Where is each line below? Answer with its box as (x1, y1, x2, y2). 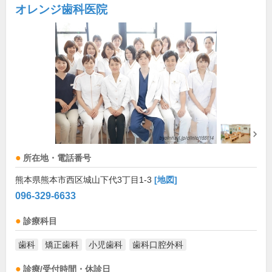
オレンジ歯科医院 (15, 3, 107, 16)
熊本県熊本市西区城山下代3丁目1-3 (15, 175, 154, 185)
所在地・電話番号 (23, 154, 91, 163)
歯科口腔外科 (132, 240, 183, 250)
